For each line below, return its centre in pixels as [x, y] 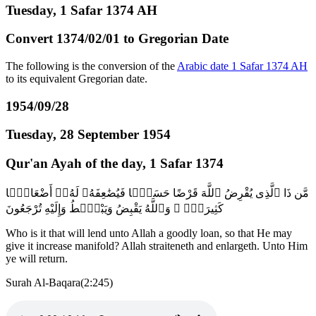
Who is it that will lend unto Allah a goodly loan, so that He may [149, 233]
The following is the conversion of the [91, 66]
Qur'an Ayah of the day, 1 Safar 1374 [115, 164]
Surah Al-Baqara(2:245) [59, 282]
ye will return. [37, 258]
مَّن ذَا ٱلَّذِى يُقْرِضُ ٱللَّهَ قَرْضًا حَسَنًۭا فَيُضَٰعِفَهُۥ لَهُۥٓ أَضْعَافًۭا [157, 193]
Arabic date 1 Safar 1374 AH [242, 66]
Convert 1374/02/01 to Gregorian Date [117, 39]
